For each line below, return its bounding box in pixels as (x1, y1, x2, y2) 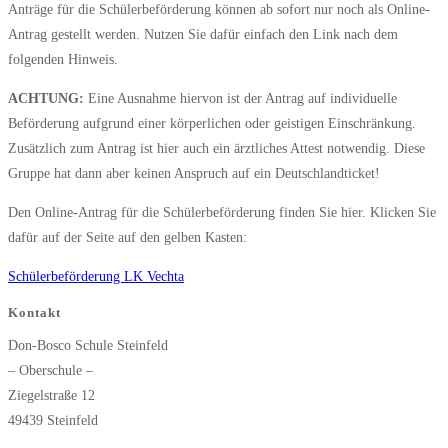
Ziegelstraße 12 (8, 388, 95, 404)
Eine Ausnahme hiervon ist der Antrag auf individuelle (88, 91, 397, 107)
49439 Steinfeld (8, 413, 98, 429)
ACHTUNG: (8, 91, 88, 107)
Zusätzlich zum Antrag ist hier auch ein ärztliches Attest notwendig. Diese (8, 141, 425, 157)
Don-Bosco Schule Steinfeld (8, 338, 168, 354)
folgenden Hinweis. (8, 52, 118, 68)
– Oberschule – (8, 363, 93, 379)
